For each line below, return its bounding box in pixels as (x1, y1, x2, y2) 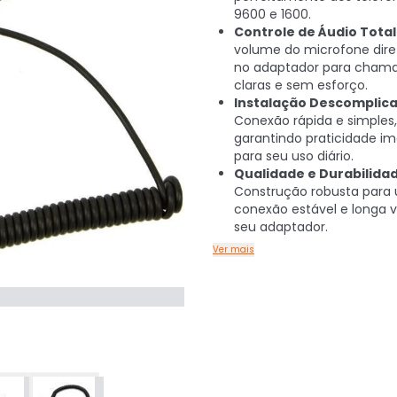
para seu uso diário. (234, 147, 354, 165)
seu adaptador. (234, 218, 328, 236)
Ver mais (213, 243, 254, 256)
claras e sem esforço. (234, 76, 368, 94)
